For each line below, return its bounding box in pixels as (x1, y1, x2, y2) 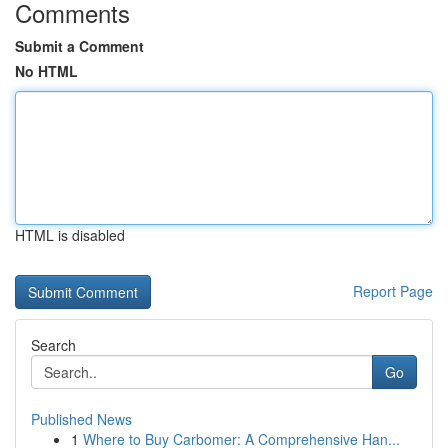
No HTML (15, 61, 78, 81)
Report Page (353, 281, 433, 301)
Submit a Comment (15, 36, 144, 56)
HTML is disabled (15, 225, 125, 245)
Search (31, 335, 76, 355)
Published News (31, 409, 132, 429)
